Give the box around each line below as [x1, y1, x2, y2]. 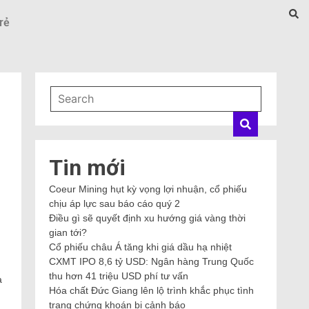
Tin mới [49, 154, 126, 181]
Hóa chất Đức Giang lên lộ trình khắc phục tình [49, 285, 254, 296]
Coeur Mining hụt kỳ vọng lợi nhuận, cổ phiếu [49, 183, 247, 195]
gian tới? [49, 227, 87, 238]
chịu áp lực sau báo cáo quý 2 [49, 198, 180, 209]
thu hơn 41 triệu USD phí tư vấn [49, 270, 188, 281]
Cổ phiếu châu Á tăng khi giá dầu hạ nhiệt [49, 241, 232, 252]
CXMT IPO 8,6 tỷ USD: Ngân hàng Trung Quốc [49, 256, 254, 267]
